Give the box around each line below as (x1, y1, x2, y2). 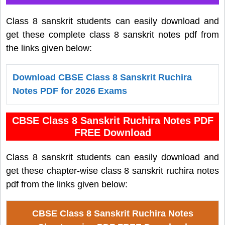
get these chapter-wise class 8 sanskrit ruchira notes (6, 166, 219, 176)
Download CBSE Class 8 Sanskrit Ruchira (13, 72, 192, 82)
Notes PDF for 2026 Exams (13, 85, 127, 96)
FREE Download (74, 127, 151, 139)
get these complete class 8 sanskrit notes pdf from (6, 29, 219, 40)
